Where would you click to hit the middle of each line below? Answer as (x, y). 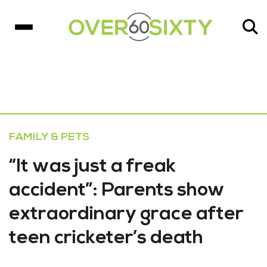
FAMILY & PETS (49, 137)
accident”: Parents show (117, 191)
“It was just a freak (92, 167)
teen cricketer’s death (106, 238)
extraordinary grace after (126, 215)
